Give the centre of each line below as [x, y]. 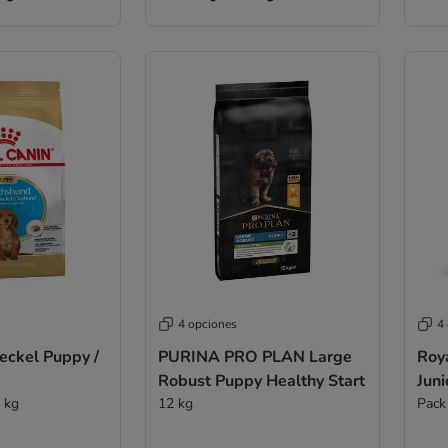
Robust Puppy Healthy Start [261, 381]
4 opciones [207, 324]
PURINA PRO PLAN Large [254, 357]
